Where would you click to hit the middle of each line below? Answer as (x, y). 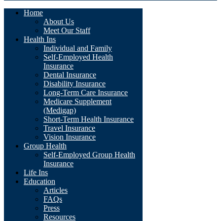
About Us (59, 21)
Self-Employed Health (78, 57)
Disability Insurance (74, 83)
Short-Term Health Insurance (89, 119)
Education (39, 181)
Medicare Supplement (77, 101)
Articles (55, 190)
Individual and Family (78, 48)
